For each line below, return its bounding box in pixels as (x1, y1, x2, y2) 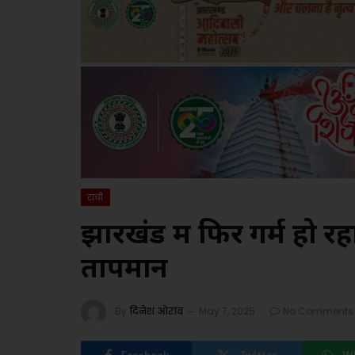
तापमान (81, 252, 169, 288)
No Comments (283, 304, 353, 319)
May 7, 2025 (199, 304, 255, 319)
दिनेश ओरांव (129, 304, 184, 319)
